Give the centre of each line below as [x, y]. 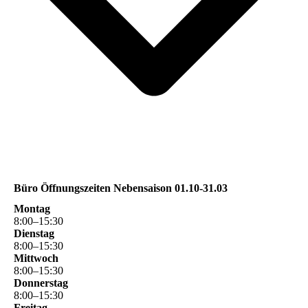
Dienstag [34, 233]
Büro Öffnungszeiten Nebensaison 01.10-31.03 [121, 188]
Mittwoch [36, 258]
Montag [32, 208]
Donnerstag [41, 283]
